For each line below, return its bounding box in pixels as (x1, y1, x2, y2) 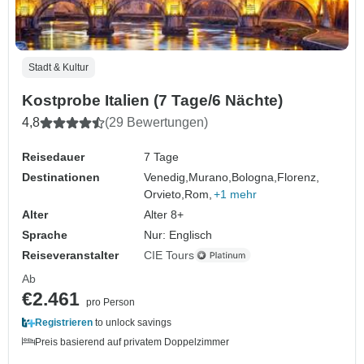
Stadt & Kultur (28, 61, 89, 73)
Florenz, (277, 170, 320, 184)
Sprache (22, 227, 67, 241)
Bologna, (232, 170, 278, 184)
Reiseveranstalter (22, 248, 119, 262)
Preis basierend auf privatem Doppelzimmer (35, 336, 229, 348)
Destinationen (22, 170, 100, 184)
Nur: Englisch (144, 227, 213, 241)
